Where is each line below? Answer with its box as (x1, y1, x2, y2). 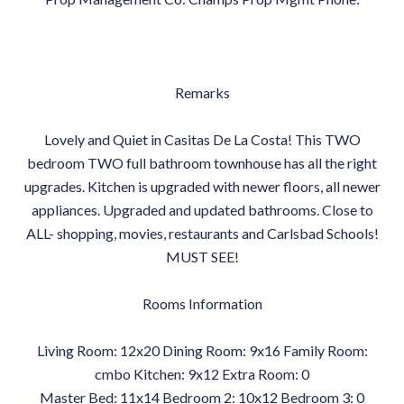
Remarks (174, 84, 230, 101)
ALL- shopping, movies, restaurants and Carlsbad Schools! (25, 225, 379, 242)
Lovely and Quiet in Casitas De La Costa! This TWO (43, 131, 361, 148)
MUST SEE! (165, 248, 239, 265)
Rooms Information (142, 295, 262, 312)
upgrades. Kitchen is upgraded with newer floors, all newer (23, 178, 381, 195)
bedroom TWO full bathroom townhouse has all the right (27, 154, 377, 171)
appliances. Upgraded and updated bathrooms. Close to (31, 201, 373, 218)
